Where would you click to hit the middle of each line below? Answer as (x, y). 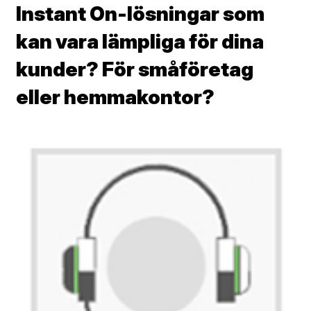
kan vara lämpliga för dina (140, 42)
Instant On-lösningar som (140, 14)
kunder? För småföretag (135, 69)
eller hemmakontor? (115, 97)
